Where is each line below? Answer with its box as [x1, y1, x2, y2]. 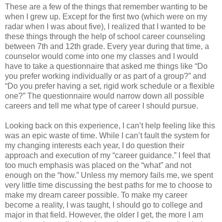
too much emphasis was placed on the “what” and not [5, 161, 191, 170]
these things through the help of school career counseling [5, 32, 205, 41]
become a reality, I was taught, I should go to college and [5, 201, 203, 210]
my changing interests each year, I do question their [5, 141, 184, 150]
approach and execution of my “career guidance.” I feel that [5, 151, 210, 160]
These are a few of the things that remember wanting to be [5, 2, 208, 11]
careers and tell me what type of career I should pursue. [5, 102, 198, 111]
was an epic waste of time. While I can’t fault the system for [5, 131, 210, 140]
